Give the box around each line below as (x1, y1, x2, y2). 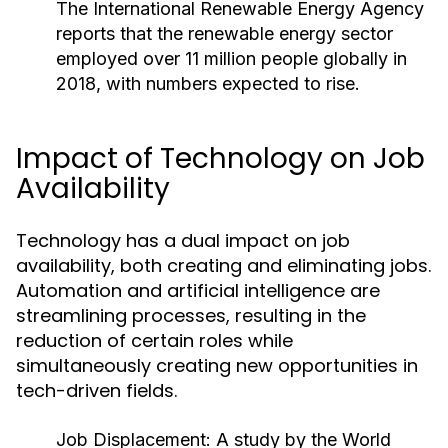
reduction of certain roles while (16, 328, 293, 353)
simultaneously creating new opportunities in (16, 353, 418, 378)
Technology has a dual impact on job (16, 228, 350, 253)
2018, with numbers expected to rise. (56, 73, 360, 94)
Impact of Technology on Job (16, 139, 425, 178)
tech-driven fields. (16, 378, 177, 403)
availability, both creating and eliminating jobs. (16, 253, 431, 278)
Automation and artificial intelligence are (16, 278, 380, 303)
